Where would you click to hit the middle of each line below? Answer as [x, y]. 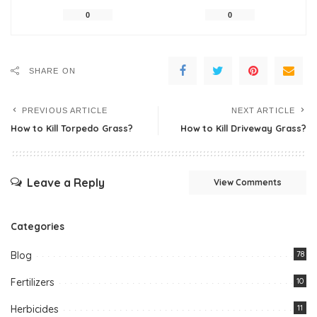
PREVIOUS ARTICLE [65, 110]
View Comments [248, 182]
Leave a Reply [66, 183]
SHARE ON [52, 70]
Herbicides [35, 309]
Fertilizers [33, 282]
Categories [38, 226]
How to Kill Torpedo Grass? [72, 128]
